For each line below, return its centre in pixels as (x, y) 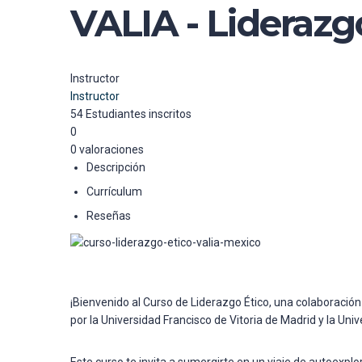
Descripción (116, 167)
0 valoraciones (107, 149)
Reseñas (109, 216)
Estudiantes (117, 114)
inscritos (170, 114)
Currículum (114, 192)
